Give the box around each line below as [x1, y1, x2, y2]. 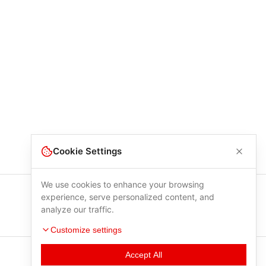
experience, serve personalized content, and [41, 192, 214, 202]
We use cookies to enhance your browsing [41, 179, 204, 189]
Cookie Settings [53, 145, 122, 157]
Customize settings [50, 225, 122, 235]
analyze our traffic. [41, 204, 114, 214]
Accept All [125, 250, 162, 259]
